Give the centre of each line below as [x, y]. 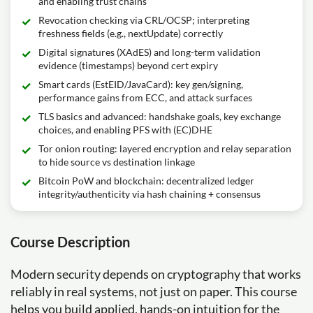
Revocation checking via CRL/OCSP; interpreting [144, 20]
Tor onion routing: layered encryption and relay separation [165, 148]
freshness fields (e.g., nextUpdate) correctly [131, 33]
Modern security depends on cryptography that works [156, 274]
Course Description [70, 242]
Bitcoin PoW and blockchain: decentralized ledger [146, 181]
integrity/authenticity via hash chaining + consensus [150, 194]
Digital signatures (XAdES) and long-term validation [150, 52]
